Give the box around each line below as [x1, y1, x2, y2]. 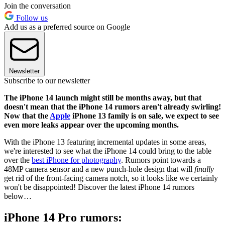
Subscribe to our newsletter [4, 76, 90, 85]
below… [4, 192, 32, 201]
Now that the [4, 111, 50, 121]
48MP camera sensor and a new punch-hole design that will [4, 165, 194, 174]
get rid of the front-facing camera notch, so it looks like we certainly [4, 174, 218, 183]
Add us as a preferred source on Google [4, 23, 130, 32]
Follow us [14, 14, 48, 23]
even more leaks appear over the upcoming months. [4, 121, 181, 130]
